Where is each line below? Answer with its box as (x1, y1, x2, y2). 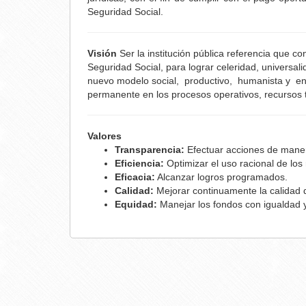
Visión (87, 47, 117, 59)
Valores (87, 130, 122, 141)
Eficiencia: (115, 157, 167, 169)
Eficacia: (115, 171, 155, 182)
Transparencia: (115, 143, 184, 155)
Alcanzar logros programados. (155, 171, 288, 182)
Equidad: (115, 198, 157, 210)
